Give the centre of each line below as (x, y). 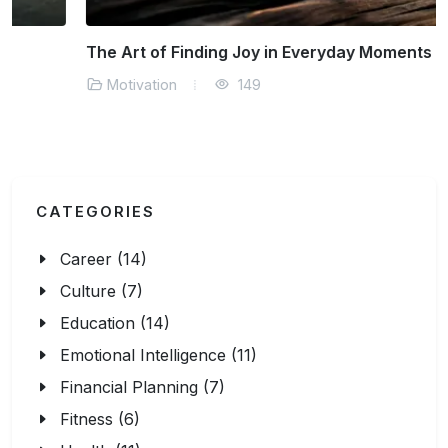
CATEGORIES (95, 212)
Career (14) (103, 259)
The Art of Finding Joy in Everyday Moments (185, 52)
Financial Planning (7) (142, 387)
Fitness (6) (100, 419)
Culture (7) (101, 291)
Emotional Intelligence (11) (158, 355)
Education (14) (115, 323)
